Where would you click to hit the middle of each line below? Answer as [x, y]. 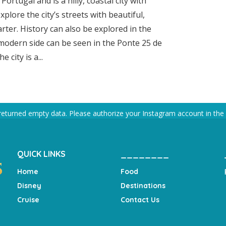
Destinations [143, 186]
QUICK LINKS [41, 154]
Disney [29, 186]
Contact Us [140, 200]
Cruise [28, 200]
